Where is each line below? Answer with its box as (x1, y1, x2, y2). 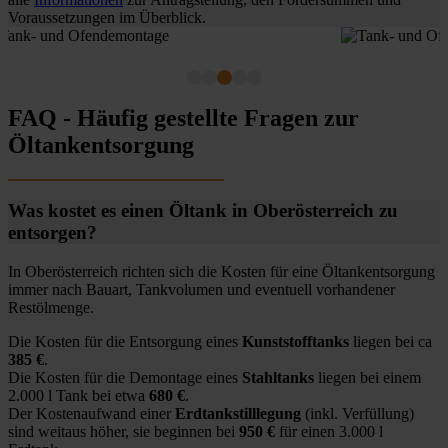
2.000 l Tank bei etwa (8, 386, 149, 404)
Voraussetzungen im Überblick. (8, 9, 206, 27)
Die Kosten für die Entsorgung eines (8, 332, 242, 350)
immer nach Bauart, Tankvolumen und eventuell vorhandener (8, 280, 395, 298)
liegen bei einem (314, 368, 421, 386)
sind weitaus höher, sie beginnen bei (8, 422, 239, 440)
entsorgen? (8, 222, 97, 243)
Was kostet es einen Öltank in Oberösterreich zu (8, 200, 398, 221)
